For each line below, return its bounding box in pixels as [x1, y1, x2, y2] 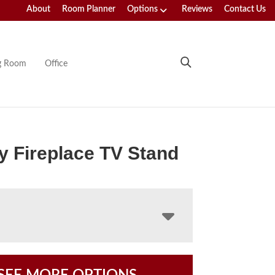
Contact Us [224, 5, 266, 14]
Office [44, 59, 68, 68]
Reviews [182, 5, 212, 14]
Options [127, 5, 158, 14]
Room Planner [62, 5, 115, 14]
